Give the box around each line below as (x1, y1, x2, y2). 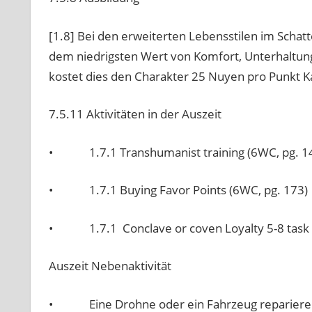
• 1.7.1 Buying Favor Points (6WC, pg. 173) (48, 182, 308, 198)
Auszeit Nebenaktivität (48, 258, 171, 274)
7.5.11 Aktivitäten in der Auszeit (48, 106, 221, 123)
